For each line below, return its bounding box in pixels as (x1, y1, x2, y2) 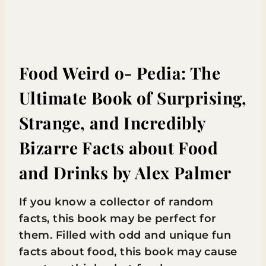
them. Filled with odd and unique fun (19, 228, 232, 242)
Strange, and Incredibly (19, 111, 206, 134)
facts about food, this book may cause (19, 245, 237, 258)
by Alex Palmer (108, 161, 232, 183)
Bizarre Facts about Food (19, 136, 218, 159)
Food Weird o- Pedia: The (19, 61, 221, 84)
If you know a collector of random (19, 195, 214, 208)
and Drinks (19, 161, 109, 183)
